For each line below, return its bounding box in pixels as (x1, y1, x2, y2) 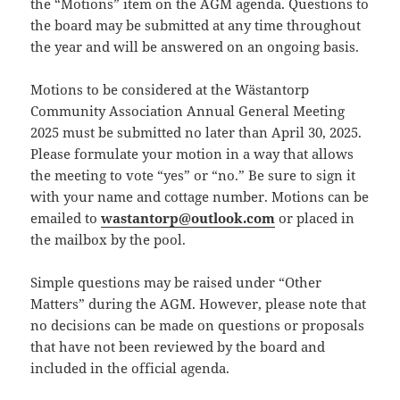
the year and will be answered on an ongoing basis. (30, 37, 360, 56)
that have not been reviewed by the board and (30, 337, 326, 356)
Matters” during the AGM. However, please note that (30, 295, 367, 313)
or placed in (275, 209, 355, 228)
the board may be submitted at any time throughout (30, 16, 362, 35)
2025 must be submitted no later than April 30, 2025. (30, 123, 362, 142)
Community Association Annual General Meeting (30, 102, 346, 121)
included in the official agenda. (30, 359, 230, 378)
